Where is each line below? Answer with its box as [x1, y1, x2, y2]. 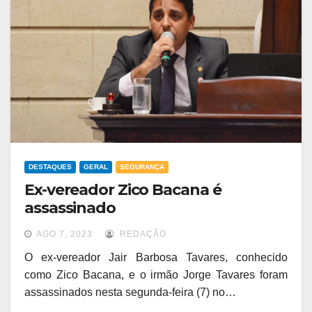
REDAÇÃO [117, 229, 166, 240]
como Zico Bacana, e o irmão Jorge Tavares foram [24, 269, 288, 281]
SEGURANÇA [120, 163, 164, 171]
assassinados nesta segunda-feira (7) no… [24, 286, 236, 299]
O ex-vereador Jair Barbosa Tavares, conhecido [24, 251, 288, 264]
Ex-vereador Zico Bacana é [24, 180, 221, 200]
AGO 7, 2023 [36, 229, 93, 240]
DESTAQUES [29, 163, 72, 171]
